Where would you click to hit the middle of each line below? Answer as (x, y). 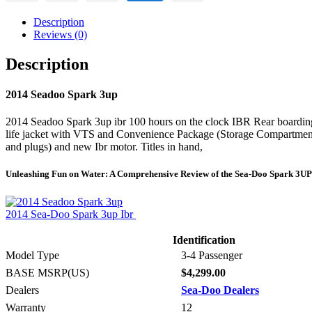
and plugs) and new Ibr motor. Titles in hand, (104, 147)
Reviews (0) (60, 34)
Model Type (32, 255)
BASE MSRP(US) (47, 272)
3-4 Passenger (210, 255)
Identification (204, 240)
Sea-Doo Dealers (220, 290)
